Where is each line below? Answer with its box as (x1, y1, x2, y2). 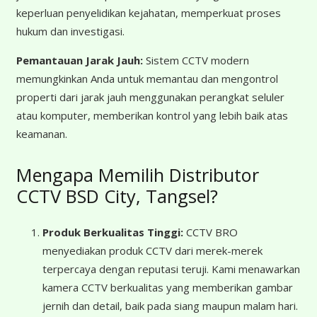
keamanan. (16, 127, 67, 142)
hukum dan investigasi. (16, 24, 125, 39)
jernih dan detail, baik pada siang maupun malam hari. (42, 298, 298, 313)
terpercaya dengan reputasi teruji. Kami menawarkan (42, 261, 300, 276)
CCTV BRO (183, 224, 238, 239)
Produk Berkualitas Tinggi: (42, 224, 183, 239)
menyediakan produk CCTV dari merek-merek (42, 243, 263, 258)
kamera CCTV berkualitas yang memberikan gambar (42, 279, 293, 294)
